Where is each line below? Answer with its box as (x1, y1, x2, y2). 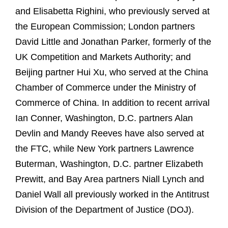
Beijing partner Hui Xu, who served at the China (15, 67, 208, 78)
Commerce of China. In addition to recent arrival (15, 98, 210, 108)
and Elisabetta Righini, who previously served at (15, 6, 210, 17)
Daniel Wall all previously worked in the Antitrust (15, 189, 209, 200)
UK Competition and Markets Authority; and (15, 52, 191, 63)
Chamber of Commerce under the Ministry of (15, 82, 196, 93)
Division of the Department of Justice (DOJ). (15, 205, 194, 215)
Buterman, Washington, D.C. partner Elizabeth (15, 159, 203, 169)
